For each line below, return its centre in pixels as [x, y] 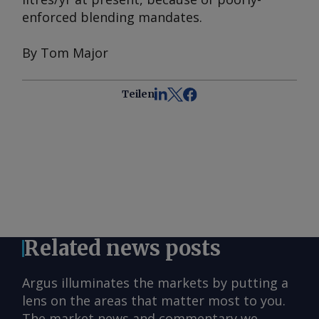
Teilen [138, 94]
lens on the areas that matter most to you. [154, 301]
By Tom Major [65, 53]
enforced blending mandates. [112, 17]
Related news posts [122, 249]
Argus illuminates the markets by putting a [155, 283]
